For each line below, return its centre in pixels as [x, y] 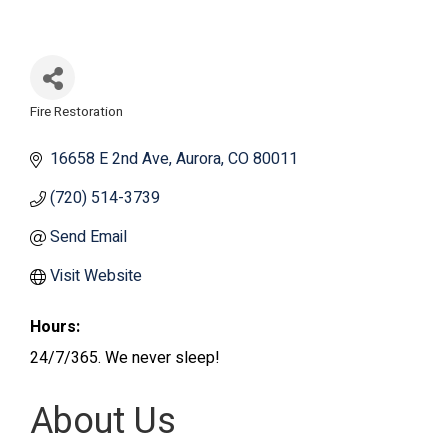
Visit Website [96, 276]
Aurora [198, 159]
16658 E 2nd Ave [109, 159]
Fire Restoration [76, 112]
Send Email [88, 237]
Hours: [55, 327]
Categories [77, 126]
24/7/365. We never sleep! [125, 358]
